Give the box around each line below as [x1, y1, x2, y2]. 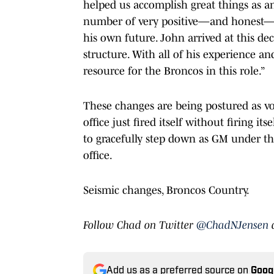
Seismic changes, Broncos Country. [83, 183, 251, 196]
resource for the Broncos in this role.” [83, 64, 265, 77]
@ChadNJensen [196, 218, 268, 231]
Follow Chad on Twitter [83, 218, 196, 231]
